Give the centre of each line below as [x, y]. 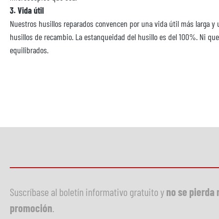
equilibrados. [29, 50]
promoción [31, 208]
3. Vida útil [27, 10]
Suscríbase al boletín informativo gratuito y [88, 192]
